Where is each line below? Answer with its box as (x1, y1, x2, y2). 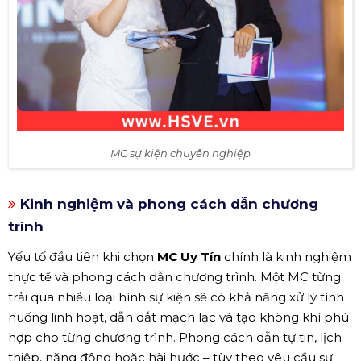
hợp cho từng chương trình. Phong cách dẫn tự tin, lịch (8, 329, 342, 345)
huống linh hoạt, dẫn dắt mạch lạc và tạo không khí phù (8, 309, 349, 325)
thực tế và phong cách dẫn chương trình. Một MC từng (8, 268, 341, 284)
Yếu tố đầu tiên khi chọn (8, 248, 157, 264)
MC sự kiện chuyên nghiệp (110, 146, 251, 160)
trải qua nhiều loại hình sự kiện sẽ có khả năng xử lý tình (8, 288, 344, 305)
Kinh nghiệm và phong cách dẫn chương (16, 195, 318, 212)
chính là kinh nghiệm (221, 248, 351, 264)
